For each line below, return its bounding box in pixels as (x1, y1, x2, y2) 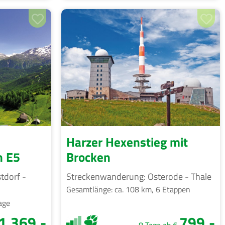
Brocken (66, 148, 110, 167)
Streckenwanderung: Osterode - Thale (66, 170, 211, 184)
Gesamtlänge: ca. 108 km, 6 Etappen (66, 183, 190, 196)
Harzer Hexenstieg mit (66, 133, 188, 152)
